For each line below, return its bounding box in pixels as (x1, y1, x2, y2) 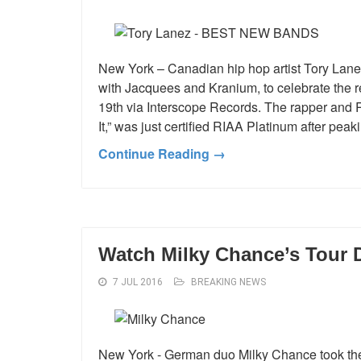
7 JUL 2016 (113, 276, 163, 288)
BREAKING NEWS (191, 276, 266, 288)
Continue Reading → (98, 144, 226, 164)
